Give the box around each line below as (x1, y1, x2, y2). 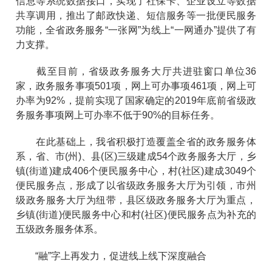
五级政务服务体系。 (16, 223, 104, 234)
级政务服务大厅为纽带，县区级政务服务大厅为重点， (16, 194, 256, 205)
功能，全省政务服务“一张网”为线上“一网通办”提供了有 (16, 24, 256, 35)
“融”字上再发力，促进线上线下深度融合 (16, 250, 207, 261)
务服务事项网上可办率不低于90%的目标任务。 (16, 109, 220, 120)
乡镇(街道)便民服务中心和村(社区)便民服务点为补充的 (16, 209, 256, 220)
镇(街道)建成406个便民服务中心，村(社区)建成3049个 (16, 165, 256, 176)
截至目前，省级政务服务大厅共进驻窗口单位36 (16, 66, 256, 76)
